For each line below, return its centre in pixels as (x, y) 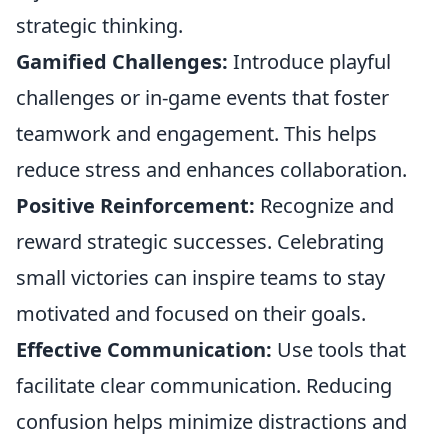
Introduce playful (309, 61)
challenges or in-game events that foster (202, 97)
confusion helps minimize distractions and (211, 421)
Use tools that (339, 349)
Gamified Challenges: (122, 61)
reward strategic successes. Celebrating (200, 241)
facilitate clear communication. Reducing (204, 385)
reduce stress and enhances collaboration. (211, 169)
